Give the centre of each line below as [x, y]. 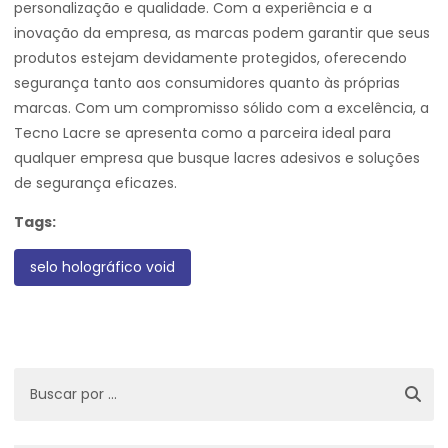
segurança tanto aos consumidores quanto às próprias [207, 83]
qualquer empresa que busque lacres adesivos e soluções [217, 158]
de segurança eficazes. [95, 183]
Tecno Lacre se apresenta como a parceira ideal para [202, 133]
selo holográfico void [102, 267]
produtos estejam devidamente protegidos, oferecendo [210, 58]
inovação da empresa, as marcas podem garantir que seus [222, 33]
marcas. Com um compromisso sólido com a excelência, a [221, 108]
